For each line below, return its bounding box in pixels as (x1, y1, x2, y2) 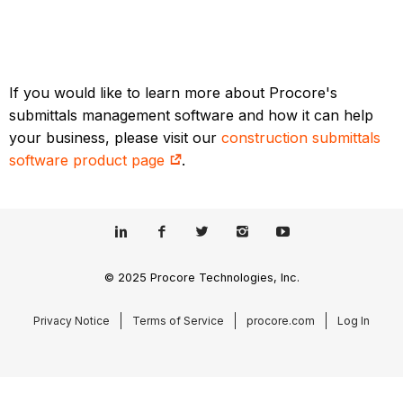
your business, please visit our (9, 128, 222, 147)
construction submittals (221, 128, 381, 147)
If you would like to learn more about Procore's (9, 83, 338, 102)
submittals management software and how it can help (9, 105, 374, 124)
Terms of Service (132, 313, 224, 327)
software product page (9, 150, 170, 169)
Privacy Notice (33, 313, 110, 327)
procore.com (246, 313, 315, 327)
